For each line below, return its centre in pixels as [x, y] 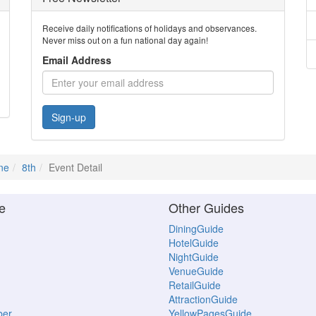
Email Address [77, 60]
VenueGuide [196, 271]
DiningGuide [196, 229]
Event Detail [75, 167]
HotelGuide [194, 243]
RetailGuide [195, 285]
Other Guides [206, 207]
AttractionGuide [203, 299]
